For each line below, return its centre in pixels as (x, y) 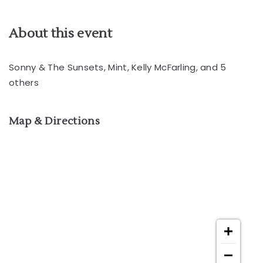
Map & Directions (54, 121)
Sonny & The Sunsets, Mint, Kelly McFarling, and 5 (118, 67)
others (24, 82)
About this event (60, 33)
